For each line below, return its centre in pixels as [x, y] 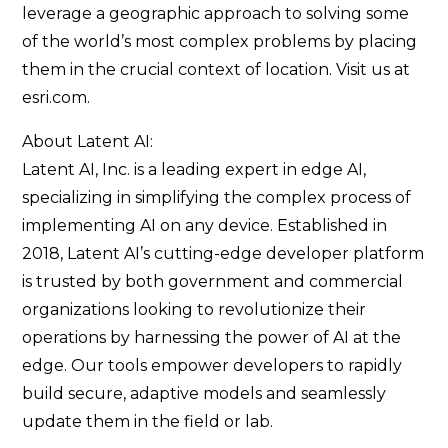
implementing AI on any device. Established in [205, 225]
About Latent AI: [88, 141]
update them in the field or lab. [148, 421]
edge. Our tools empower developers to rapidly [212, 365]
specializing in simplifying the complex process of [217, 197]
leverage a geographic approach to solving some [216, 13]
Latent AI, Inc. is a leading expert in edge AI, [194, 169]
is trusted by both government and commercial [213, 281]
